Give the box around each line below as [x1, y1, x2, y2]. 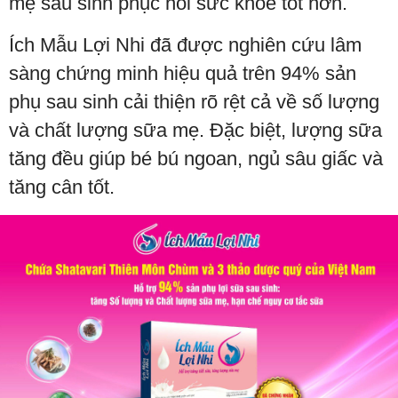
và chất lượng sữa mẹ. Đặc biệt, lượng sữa [9, 118, 382, 141]
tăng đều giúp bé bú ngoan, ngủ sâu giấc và [9, 147, 383, 170]
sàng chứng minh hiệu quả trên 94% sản [9, 61, 356, 84]
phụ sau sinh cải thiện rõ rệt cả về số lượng [9, 90, 379, 113]
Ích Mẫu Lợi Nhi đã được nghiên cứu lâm [9, 33, 362, 56]
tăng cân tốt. [9, 175, 115, 198]
